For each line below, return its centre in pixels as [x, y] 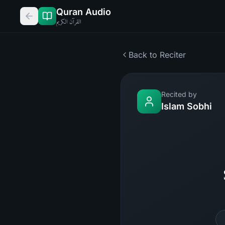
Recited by [179, 94]
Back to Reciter [157, 55]
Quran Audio [84, 12]
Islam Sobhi [187, 106]
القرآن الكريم [69, 22]
